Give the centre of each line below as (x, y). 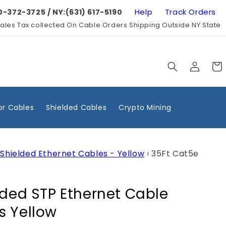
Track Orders (190, 12)
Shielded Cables (76, 107)
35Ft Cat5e (175, 154)
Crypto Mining (145, 107)
